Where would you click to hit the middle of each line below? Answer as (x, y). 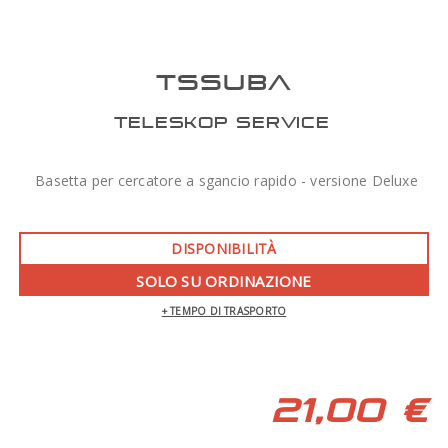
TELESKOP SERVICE (221, 122)
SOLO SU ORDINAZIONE (224, 281)
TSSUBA (224, 81)
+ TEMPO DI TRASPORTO (224, 311)
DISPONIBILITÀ (224, 248)
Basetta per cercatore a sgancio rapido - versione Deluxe (226, 180)
